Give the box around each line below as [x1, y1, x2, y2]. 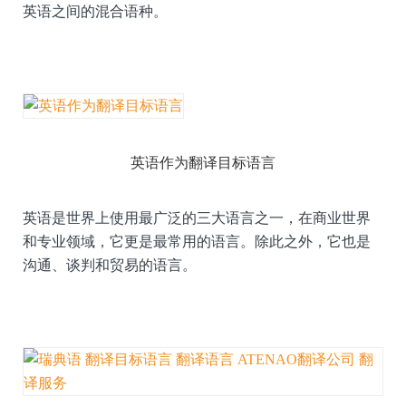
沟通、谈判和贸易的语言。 [23, 256, 197, 273]
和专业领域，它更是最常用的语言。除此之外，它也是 [23, 233, 371, 249]
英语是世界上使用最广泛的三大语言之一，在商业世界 [23, 209, 371, 226]
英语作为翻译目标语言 [130, 154, 275, 170]
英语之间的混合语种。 [23, 3, 168, 19]
